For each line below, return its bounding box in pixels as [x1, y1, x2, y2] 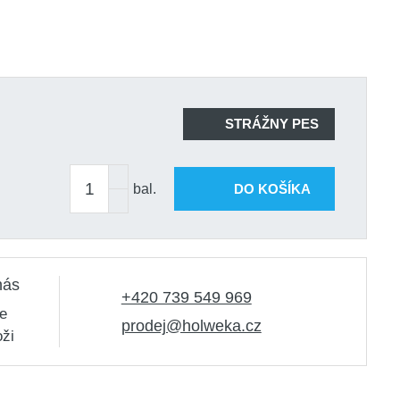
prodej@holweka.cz [121, 316, 262, 335]
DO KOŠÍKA [234, 180, 311, 196]
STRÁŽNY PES [224, 116, 319, 131]
